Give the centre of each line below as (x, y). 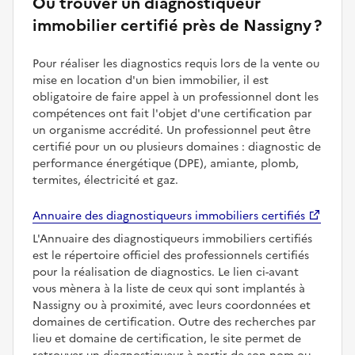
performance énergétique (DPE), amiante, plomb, (166, 163)
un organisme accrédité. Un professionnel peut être (172, 130)
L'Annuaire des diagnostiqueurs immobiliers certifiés (172, 239)
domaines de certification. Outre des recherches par (174, 322)
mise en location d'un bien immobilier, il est (151, 80)
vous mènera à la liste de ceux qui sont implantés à (169, 288)
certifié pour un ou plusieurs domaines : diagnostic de (177, 147)
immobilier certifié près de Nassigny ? (177, 25)
